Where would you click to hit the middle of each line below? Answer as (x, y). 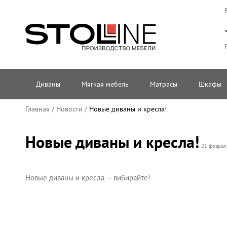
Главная (37, 109)
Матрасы (163, 84)
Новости (69, 109)
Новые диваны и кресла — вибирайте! (88, 178)
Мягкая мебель (105, 84)
